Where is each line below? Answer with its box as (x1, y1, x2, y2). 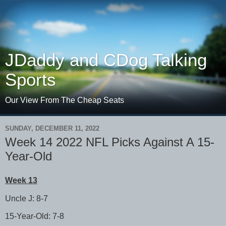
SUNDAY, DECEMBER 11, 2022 (5, 124, 99, 132)
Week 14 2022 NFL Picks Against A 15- (5, 135, 214, 149)
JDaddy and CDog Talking (5, 50, 207, 70)
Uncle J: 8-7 (5, 194, 48, 203)
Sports (5, 70, 56, 89)
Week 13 (5, 176, 37, 185)
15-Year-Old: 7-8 (5, 212, 64, 221)
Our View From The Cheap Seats (5, 96, 124, 104)
